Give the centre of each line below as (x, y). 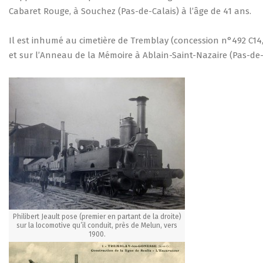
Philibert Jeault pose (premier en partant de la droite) (97, 217)
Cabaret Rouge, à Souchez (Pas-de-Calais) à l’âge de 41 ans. (130, 11)
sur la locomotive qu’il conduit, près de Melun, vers (97, 225)
